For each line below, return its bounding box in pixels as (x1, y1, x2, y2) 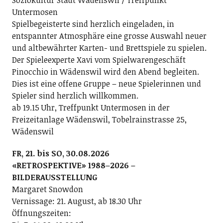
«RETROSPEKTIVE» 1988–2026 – (11, 160, 135, 171)
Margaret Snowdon (11, 184, 83, 195)
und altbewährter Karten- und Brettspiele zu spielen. (11, 42, 207, 53)
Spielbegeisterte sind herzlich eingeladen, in (11, 18, 174, 29)
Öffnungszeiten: (11, 208, 71, 219)
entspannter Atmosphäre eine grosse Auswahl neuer (11, 30, 207, 41)
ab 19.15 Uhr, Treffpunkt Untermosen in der (11, 102, 170, 113)
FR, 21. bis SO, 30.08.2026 (11, 148, 110, 159)
